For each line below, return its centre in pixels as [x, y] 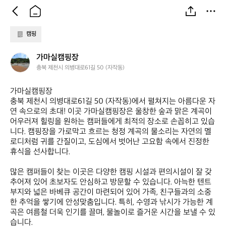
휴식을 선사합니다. [40, 152]
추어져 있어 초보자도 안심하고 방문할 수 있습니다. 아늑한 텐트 [111, 182]
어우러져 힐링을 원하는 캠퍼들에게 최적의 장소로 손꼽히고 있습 [112, 122]
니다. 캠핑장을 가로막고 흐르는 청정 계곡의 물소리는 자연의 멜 [111, 132]
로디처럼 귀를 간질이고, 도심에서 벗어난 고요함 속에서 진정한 [110, 142]
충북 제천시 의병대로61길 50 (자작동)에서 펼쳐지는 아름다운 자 [113, 102]
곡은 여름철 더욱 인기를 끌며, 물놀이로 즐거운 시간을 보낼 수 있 [113, 213]
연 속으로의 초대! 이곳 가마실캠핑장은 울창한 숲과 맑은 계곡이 [111, 112]
